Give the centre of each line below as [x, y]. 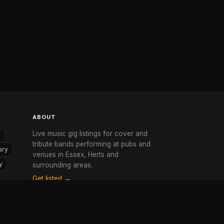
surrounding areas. [62, 165]
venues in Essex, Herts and [75, 154]
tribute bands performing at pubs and [91, 144]
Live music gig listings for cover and [90, 133]
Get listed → [52, 178]
